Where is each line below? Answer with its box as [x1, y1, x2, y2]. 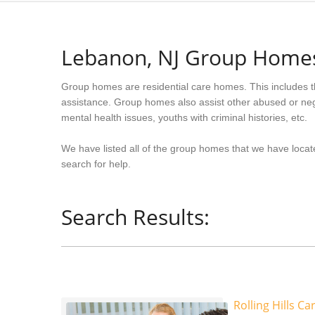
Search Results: [61, 202, 210, 231]
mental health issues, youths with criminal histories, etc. [61, 112, 307, 123]
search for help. [61, 158, 131, 169]
